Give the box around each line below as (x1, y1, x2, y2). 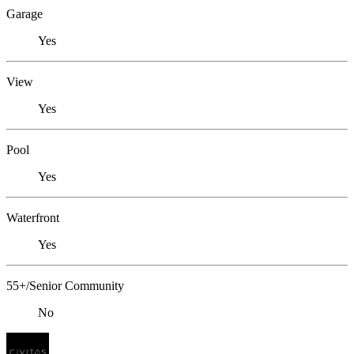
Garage (6, 7, 43, 21)
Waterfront (6, 211, 59, 225)
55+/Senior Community (6, 279, 124, 293)
